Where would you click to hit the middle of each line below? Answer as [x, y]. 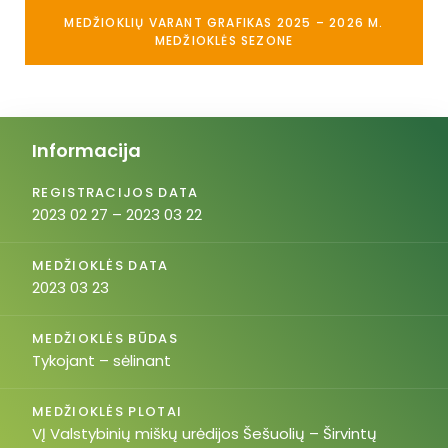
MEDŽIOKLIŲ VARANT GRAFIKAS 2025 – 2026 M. [224, 22]
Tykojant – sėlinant [101, 360]
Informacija [86, 150]
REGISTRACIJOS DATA [115, 192]
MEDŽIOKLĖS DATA [100, 265]
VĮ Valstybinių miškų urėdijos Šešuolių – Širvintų [204, 433]
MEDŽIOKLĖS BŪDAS [105, 338]
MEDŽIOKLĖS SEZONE [224, 40]
